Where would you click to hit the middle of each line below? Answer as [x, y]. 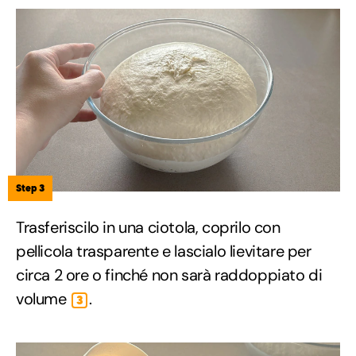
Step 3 [30, 188]
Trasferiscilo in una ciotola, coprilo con [148, 228]
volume [43, 299]
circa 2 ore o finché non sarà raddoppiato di [169, 275]
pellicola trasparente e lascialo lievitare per [164, 252]
